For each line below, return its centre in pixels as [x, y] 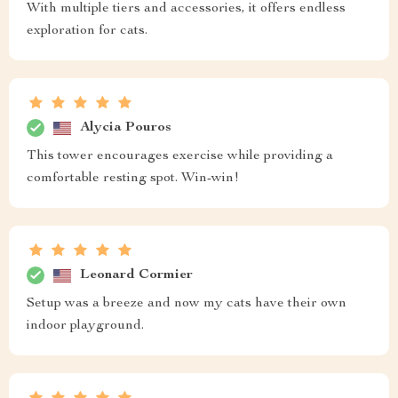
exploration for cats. [87, 32]
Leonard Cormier [136, 275]
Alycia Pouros [126, 127]
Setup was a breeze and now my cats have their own [187, 304]
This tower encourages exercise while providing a [180, 157]
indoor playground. [85, 326]
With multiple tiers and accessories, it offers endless [186, 9]
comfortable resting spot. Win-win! [133, 179]
